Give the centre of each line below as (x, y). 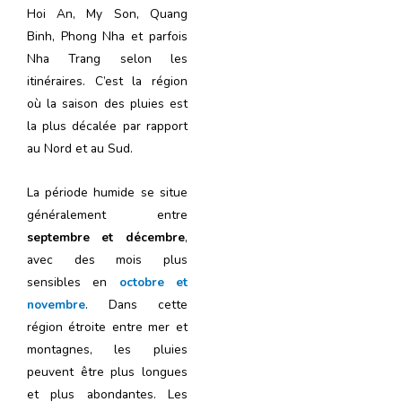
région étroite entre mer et (107, 327)
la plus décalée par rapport (107, 126)
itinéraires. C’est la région (107, 81)
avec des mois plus (107, 259)
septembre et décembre (106, 237)
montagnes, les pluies (107, 349)
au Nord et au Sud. (80, 148)
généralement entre (107, 214)
